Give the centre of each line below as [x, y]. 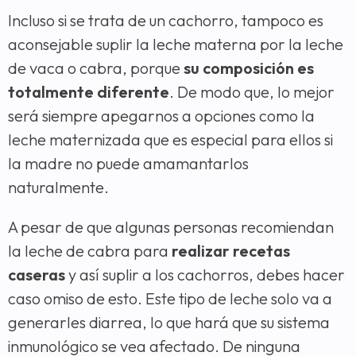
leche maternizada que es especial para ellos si [170, 140]
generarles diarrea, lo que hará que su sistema [169, 323]
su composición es [249, 68]
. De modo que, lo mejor [252, 92]
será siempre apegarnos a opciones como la [161, 116]
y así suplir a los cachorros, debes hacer [205, 275]
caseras [37, 275]
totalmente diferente [89, 92]
